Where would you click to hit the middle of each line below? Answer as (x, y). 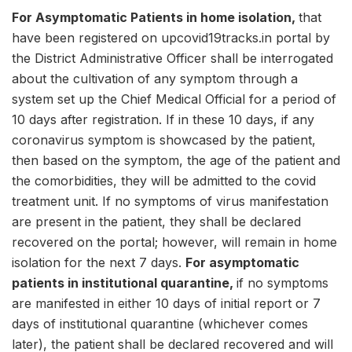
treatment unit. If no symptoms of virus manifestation (170, 202)
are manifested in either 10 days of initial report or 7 (166, 304)
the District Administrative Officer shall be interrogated (172, 59)
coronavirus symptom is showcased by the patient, (164, 140)
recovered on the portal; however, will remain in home (174, 242)
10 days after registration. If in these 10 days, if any (163, 120)
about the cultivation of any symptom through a (155, 79)
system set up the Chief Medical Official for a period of (174, 99)
